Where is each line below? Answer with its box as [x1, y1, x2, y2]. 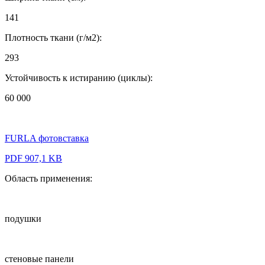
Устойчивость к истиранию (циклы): [5, 73, 153, 83]
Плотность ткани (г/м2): [5, 33, 102, 43]
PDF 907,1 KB [5, 153, 62, 164]
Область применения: [5, 173, 92, 184]
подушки [5, 214, 41, 224]
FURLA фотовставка [5, 133, 89, 144]
